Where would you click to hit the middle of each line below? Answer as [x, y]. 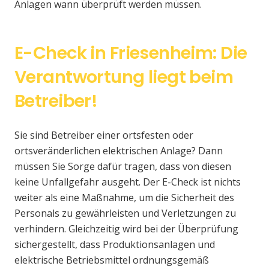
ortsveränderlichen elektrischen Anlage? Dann [119, 151]
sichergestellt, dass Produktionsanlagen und [115, 245]
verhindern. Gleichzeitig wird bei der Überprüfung [126, 229]
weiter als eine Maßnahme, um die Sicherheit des [124, 198]
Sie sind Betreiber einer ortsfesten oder [104, 135]
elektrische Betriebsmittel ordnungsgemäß [112, 260]
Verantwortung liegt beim [124, 77]
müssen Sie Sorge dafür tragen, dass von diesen [123, 167]
